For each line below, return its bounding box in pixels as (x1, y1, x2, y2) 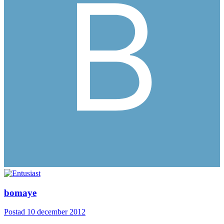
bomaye (4, 187, 36, 198)
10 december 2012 (27, 207, 85, 216)
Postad (4, 207, 27, 216)
